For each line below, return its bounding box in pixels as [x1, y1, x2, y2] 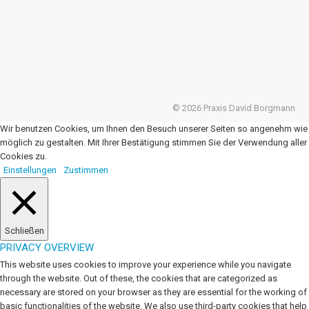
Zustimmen [63, 165, 108, 175]
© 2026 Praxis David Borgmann [172, 103, 295, 113]
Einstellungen [3, 165, 57, 175]
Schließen [4, 226, 44, 236]
